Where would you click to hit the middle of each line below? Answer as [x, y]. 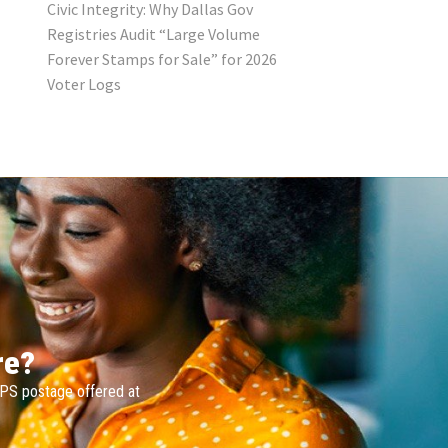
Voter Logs [83, 84]
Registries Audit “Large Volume [153, 34]
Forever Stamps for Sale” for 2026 [161, 59]
